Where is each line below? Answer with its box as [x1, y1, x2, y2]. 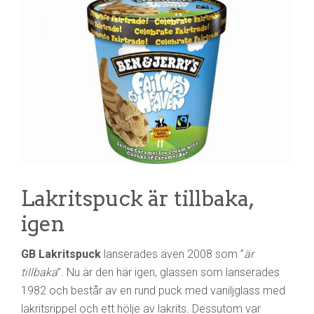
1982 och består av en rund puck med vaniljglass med [21, 283, 285, 297]
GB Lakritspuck [21, 247, 101, 261]
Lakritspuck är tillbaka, [21, 185, 253, 211]
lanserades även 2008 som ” [101, 247, 244, 261]
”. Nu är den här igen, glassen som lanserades [57, 265, 280, 279]
